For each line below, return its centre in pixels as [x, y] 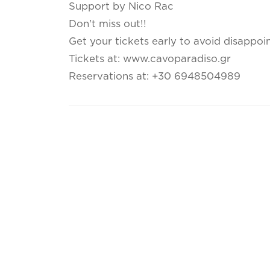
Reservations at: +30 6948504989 [155, 77]
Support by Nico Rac [121, 7]
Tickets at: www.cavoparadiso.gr [150, 59]
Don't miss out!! [108, 24]
